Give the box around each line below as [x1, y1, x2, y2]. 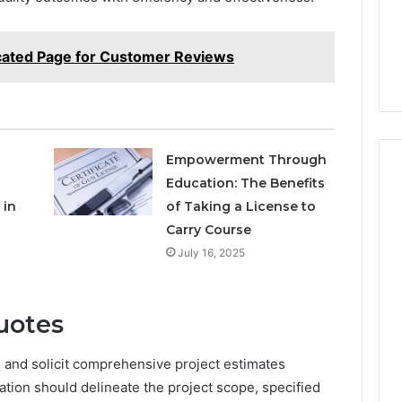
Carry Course [166, 221, 252, 238]
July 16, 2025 [178, 245, 246, 259]
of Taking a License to [166, 197, 317, 214]
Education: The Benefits [166, 174, 326, 191]
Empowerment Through [166, 151, 328, 168]
